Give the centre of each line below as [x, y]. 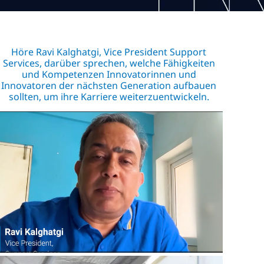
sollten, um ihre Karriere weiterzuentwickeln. [109, 96]
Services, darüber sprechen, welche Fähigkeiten [109, 63]
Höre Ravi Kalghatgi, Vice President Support [109, 52]
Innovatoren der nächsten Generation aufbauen [109, 85]
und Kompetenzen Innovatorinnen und [109, 74]
